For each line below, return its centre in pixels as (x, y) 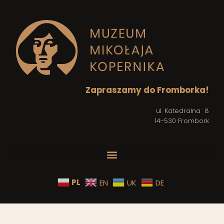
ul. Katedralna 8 (182, 111)
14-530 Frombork (182, 121)
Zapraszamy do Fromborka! (147, 90)
